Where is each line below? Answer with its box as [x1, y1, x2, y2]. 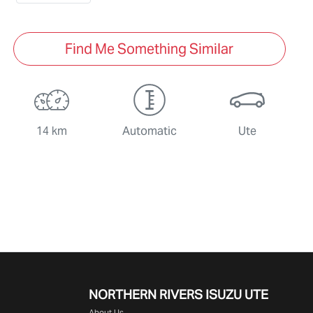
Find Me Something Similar [65, 40, 234, 59]
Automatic [122, 124, 177, 139]
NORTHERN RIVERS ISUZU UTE [89, 286, 268, 303]
